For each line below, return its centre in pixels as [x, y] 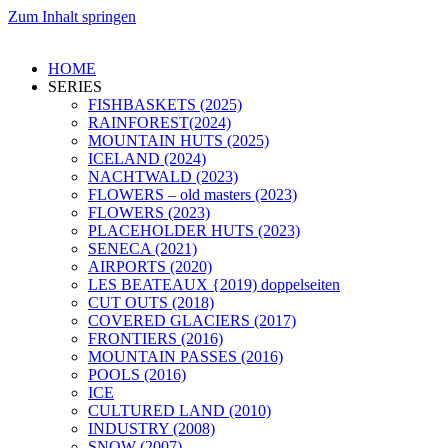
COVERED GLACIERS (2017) [192, 320]
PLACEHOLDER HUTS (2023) [194, 230]
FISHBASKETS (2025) [165, 104]
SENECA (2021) [142, 248]
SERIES [75, 86]
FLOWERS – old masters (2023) [192, 194]
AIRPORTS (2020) [150, 266]
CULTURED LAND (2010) [179, 410]
